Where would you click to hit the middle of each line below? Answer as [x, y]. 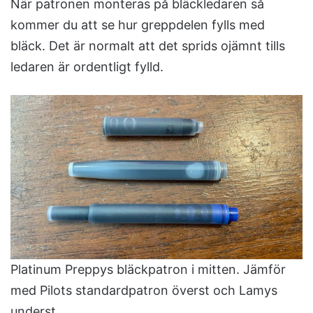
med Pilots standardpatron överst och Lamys [144, 291]
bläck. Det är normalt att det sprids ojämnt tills [148, 45]
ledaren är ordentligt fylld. [87, 66]
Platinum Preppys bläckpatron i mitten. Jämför [148, 270]
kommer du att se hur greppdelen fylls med [138, 24]
